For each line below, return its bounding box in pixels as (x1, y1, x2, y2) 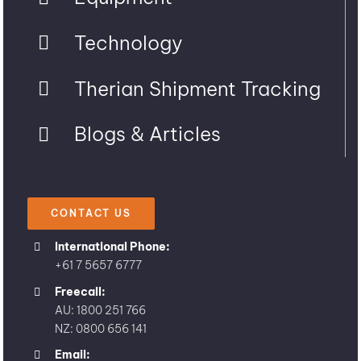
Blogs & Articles (73, 122, 221, 147)
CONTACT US (51, 206, 131, 219)
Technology (73, 30, 183, 55)
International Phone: (54, 239, 170, 254)
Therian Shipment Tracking (73, 76, 321, 101)
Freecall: (54, 284, 106, 299)
